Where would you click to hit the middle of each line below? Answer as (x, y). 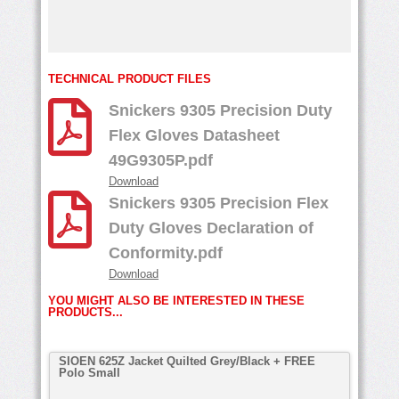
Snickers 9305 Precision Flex (219, 203)
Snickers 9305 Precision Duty (220, 110)
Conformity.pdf (166, 252)
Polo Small (90, 372)
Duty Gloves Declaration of (211, 228)
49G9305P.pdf (161, 160)
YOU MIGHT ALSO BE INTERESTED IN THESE (176, 300)
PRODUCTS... (85, 312)
